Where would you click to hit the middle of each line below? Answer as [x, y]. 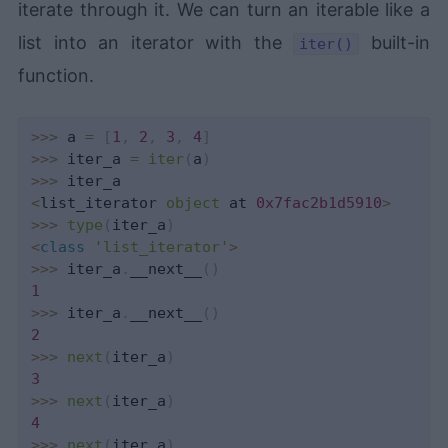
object [193, 203]
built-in [394, 43]
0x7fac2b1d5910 [319, 203]
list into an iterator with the [156, 43]
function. [56, 76]
